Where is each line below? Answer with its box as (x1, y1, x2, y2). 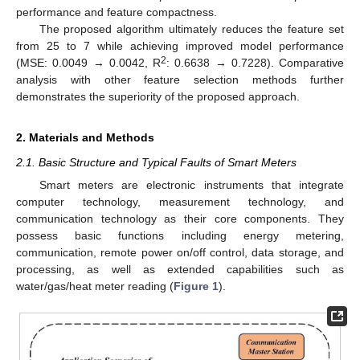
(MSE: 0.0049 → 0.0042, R (16, 55, 161, 69)
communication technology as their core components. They (16, 211, 344, 225)
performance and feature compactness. (16, 5, 217, 18)
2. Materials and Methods (16, 130, 154, 144)
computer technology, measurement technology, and (16, 194, 344, 208)
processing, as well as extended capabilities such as (16, 262, 344, 276)
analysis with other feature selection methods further (16, 72, 344, 86)
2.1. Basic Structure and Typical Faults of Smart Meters (16, 155, 297, 169)
